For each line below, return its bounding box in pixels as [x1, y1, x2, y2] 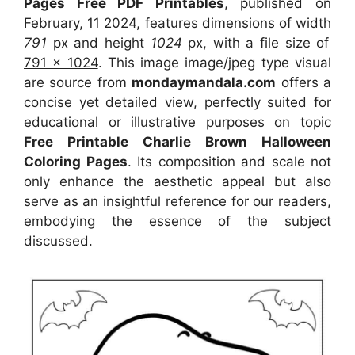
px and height [47, 34, 151, 51]
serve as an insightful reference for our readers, [24, 193, 331, 209]
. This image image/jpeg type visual [97, 54, 332, 71]
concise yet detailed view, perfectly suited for [24, 94, 331, 110]
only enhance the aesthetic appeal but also [24, 173, 331, 189]
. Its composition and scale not [127, 153, 331, 170]
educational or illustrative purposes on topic [24, 113, 331, 130]
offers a [276, 74, 332, 90]
